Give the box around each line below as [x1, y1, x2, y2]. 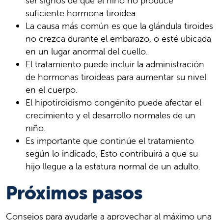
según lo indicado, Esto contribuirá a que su [26, 148, 198, 160]
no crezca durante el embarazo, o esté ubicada [26, 33, 211, 45]
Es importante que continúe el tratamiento [26, 135, 194, 147]
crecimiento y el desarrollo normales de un [26, 110, 195, 121]
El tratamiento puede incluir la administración [26, 58, 204, 70]
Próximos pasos [6, 181, 142, 205]
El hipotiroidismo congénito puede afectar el [26, 97, 201, 109]
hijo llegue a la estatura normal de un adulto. [26, 161, 200, 172]
